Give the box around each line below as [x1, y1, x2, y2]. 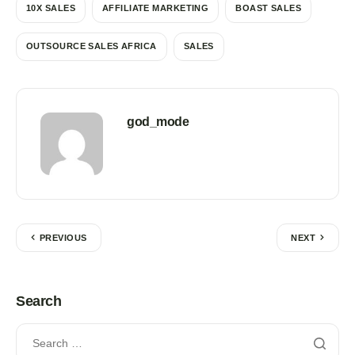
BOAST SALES [235, 3, 302, 13]
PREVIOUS [40, 232, 87, 242]
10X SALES [26, 3, 75, 13]
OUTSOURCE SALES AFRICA [26, 41, 157, 52]
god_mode [127, 114, 189, 128]
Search [16, 292, 62, 309]
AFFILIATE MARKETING [101, 3, 209, 13]
